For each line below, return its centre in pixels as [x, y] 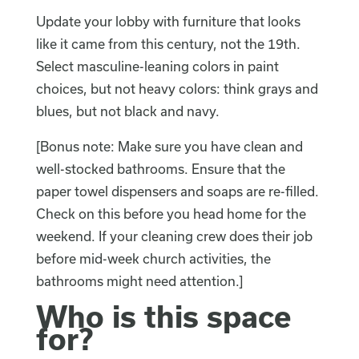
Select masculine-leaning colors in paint [157, 67]
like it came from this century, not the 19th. [168, 44]
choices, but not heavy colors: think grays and [177, 89]
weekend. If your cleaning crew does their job [174, 236]
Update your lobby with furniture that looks [168, 22]
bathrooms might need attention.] [139, 281]
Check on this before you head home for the [171, 214]
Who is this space [163, 317]
